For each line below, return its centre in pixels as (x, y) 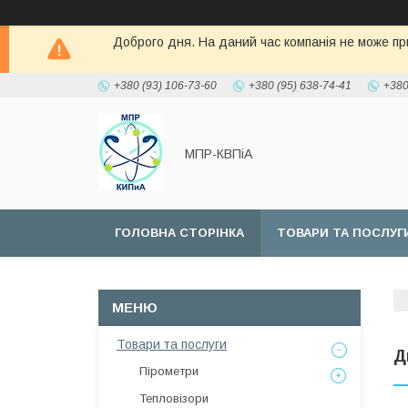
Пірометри (169, 371)
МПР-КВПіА (219, 153)
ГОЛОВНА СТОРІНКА (179, 233)
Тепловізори (174, 398)
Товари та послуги (172, 344)
